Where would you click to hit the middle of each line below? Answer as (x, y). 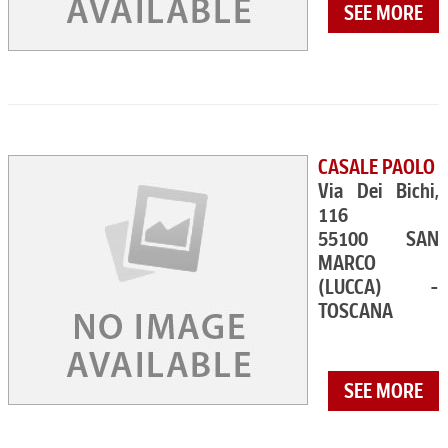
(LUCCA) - (379, 287)
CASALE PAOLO (376, 167)
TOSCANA (355, 311)
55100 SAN (379, 239)
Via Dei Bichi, (379, 191)
